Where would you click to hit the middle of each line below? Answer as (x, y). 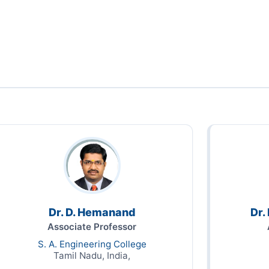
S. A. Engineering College (92, 244)
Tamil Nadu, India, (92, 255)
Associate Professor (92, 226)
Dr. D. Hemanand (92, 212)
